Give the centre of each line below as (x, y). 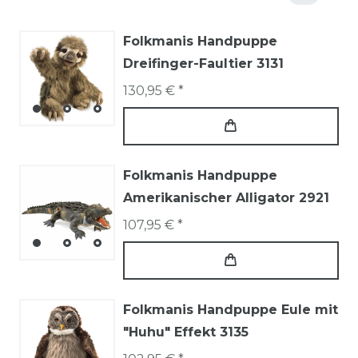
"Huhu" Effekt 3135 (186, 332)
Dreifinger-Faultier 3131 (203, 63)
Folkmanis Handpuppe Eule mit (231, 309)
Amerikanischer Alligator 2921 (226, 197)
